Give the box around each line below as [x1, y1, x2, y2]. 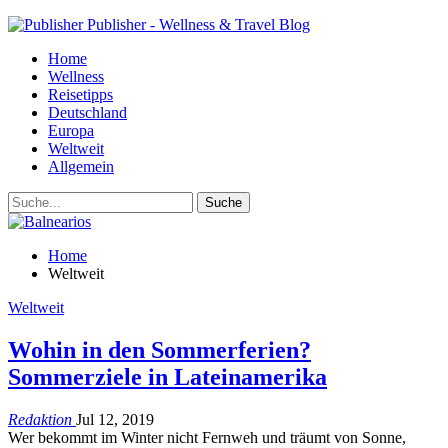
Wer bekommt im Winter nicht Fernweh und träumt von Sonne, [8, 428, 406, 446]
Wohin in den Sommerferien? [8, 336, 311, 363]
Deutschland [48, 104, 127, 121]
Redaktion [8, 410, 76, 428]
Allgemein [48, 158, 114, 175]
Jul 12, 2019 [76, 410, 154, 428]
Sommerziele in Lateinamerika [8, 363, 327, 390]
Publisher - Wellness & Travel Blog [87, 16, 310, 33]
